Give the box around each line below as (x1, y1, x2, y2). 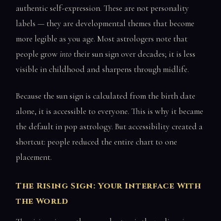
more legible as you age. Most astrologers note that (16, 34, 187, 44)
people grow (16, 49, 60, 60)
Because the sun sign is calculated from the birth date (16, 90, 195, 101)
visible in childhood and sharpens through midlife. (16, 64, 189, 75)
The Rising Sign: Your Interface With (16, 181, 201, 192)
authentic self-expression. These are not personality (16, 3, 189, 14)
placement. (16, 151, 52, 162)
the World (16, 196, 69, 207)
